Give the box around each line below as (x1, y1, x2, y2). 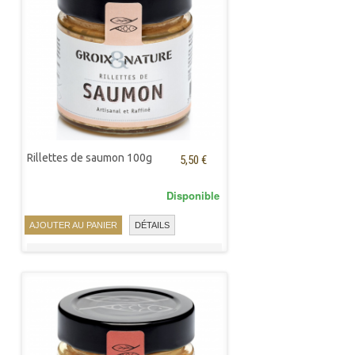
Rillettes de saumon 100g (27, 151, 152, 164)
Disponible (166, 188, 219, 203)
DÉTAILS (135, 220, 170, 231)
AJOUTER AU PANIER (29, 219, 117, 230)
